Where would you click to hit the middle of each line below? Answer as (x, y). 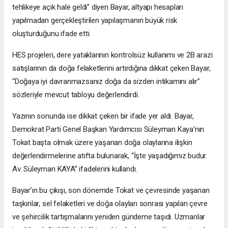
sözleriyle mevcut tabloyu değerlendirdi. (76, 94)
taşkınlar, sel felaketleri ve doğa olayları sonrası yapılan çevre (110, 203)
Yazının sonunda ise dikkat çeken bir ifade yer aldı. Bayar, (103, 116)
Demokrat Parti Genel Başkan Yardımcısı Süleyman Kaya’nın (108, 129)
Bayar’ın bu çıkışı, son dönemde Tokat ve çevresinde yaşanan (111, 190)
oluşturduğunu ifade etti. (52, 33)
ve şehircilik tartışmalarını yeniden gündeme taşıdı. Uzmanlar (109, 217)
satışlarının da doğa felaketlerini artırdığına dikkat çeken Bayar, (111, 68)
